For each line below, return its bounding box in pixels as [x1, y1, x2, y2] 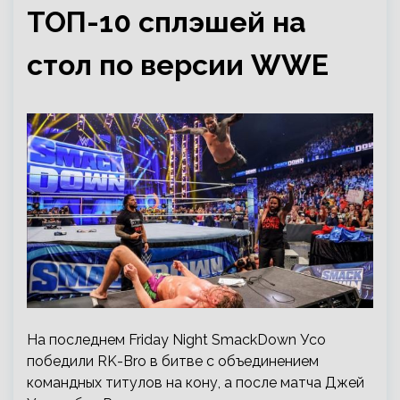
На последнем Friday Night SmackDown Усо [27, 330, 326, 348]
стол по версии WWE [27, 48, 329, 81]
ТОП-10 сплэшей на [27, 5, 306, 38]
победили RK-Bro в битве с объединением [27, 352, 319, 370]
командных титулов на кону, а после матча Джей [27, 373, 364, 391]
